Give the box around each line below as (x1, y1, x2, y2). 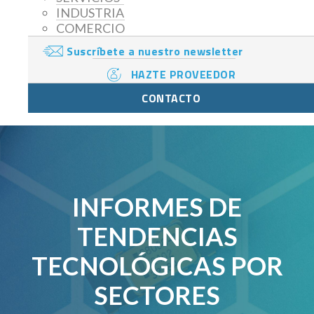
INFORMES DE (72, 191, 242, 223)
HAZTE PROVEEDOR (130, 66, 236, 83)
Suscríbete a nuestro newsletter (67, 43, 243, 60)
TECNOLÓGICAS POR (31, 250, 283, 282)
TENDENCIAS (76, 221, 238, 252)
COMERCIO (56, 20, 125, 36)
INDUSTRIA (56, 5, 124, 21)
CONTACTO (142, 90, 200, 107)
